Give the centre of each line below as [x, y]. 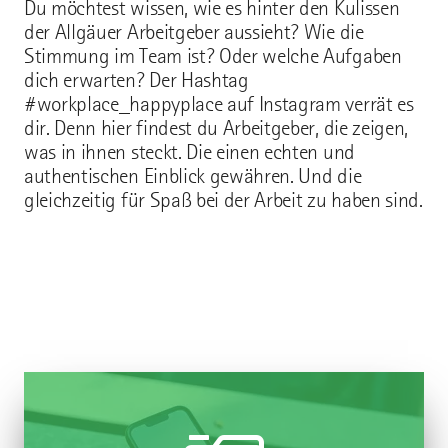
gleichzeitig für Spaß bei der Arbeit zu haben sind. [223, 200]
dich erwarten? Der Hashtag [136, 80]
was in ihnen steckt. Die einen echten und [189, 152]
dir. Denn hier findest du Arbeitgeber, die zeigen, [216, 128]
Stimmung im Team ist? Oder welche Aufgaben [213, 56]
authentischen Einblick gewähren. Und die [193, 176]
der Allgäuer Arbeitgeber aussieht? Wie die [194, 32]
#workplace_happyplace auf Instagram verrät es [219, 104]
